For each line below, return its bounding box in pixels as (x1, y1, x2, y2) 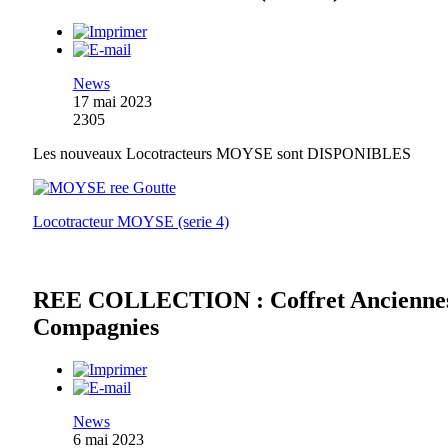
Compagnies (32, 313, 159, 340)
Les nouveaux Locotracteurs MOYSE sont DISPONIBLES (32, 144, 411, 162)
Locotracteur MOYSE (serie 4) (32, 212, 229, 230)
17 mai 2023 (72, 92, 152, 110)
